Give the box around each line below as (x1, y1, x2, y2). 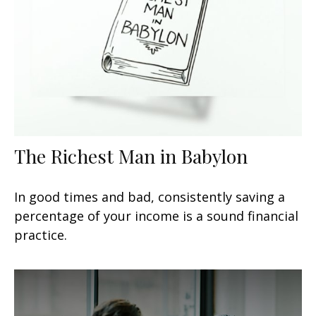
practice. (14, 226, 67, 243)
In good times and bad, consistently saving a (14, 188, 285, 205)
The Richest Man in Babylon (14, 142, 248, 169)
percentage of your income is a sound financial (14, 207, 298, 224)
